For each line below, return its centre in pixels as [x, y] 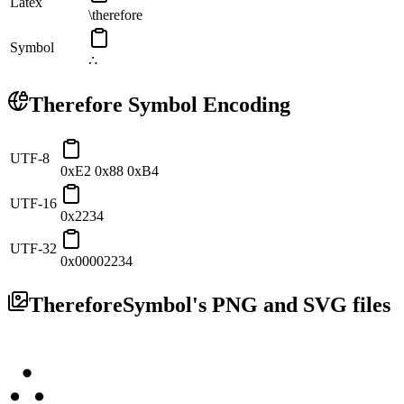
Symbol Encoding [207, 105]
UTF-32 [33, 249]
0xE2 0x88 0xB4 [110, 171]
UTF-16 [33, 204]
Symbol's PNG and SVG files [257, 305]
